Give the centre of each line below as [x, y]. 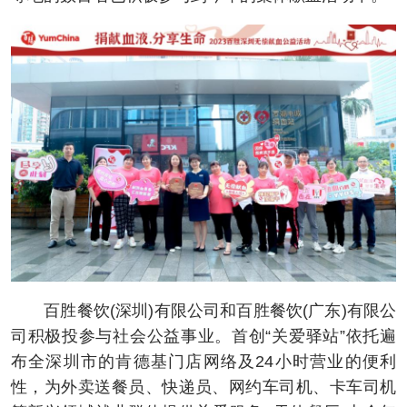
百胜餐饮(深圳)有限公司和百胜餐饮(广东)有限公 [203, 310]
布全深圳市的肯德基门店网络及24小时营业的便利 [203, 361]
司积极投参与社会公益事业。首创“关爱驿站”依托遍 [203, 336]
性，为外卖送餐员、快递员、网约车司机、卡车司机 [203, 387]
